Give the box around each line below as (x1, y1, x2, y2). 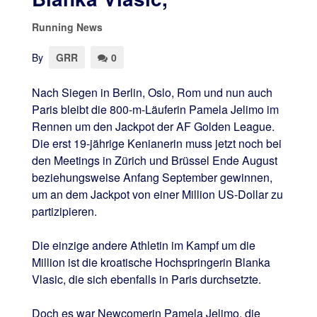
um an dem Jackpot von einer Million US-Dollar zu (31, 186, 283, 202)
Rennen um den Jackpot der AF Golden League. (31, 118, 275, 134)
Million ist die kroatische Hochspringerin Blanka (31, 254, 270, 270)
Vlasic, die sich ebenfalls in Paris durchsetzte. (31, 271, 261, 287)
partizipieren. (31, 203, 97, 219)
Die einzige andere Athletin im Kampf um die (31, 237, 255, 253)
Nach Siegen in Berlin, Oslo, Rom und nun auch (31, 84, 272, 100)
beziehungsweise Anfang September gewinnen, (31, 169, 272, 185)
